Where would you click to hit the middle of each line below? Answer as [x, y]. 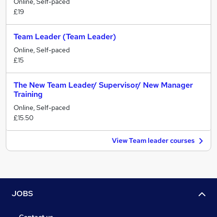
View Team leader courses [153, 140]
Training [28, 94]
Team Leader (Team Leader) [65, 37]
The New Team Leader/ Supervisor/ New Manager [103, 85]
